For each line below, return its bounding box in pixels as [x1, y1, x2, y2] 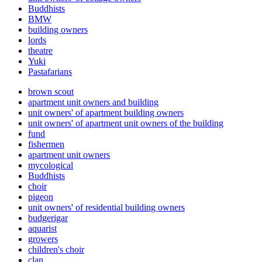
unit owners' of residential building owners [28, 202, 185, 212]
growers [28, 234, 58, 244]
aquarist [28, 223, 57, 233]
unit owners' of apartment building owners [28, 108, 184, 118]
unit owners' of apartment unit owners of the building [28, 118, 223, 128]
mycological [28, 160, 73, 170]
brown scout [28, 87, 74, 96]
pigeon [28, 192, 53, 202]
